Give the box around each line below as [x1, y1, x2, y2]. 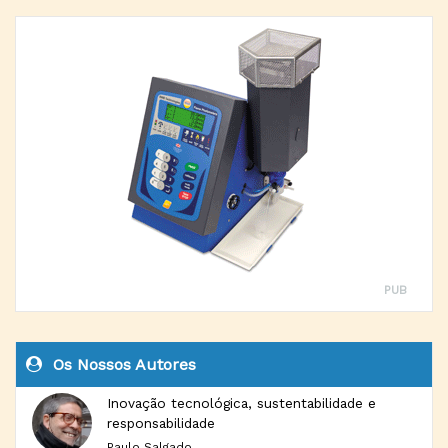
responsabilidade [107, 415, 215, 431]
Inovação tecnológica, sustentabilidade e [107, 395, 376, 411]
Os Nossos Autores [48, 355, 196, 374]
